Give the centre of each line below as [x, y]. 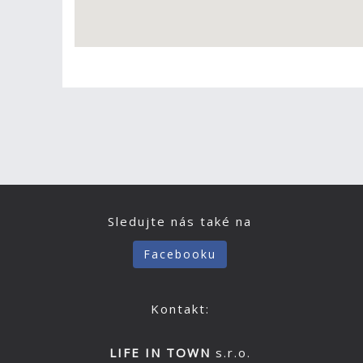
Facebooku [180, 254]
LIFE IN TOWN [160, 352]
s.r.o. [231, 352]
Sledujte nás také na [180, 221]
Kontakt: [180, 309]
